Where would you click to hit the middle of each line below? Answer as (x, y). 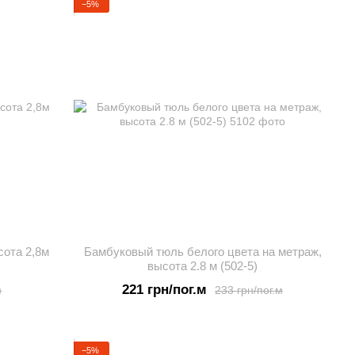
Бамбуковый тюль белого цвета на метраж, (202, 252)
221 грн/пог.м (165, 290)
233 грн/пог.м (249, 290)
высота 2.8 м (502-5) (203, 266)
